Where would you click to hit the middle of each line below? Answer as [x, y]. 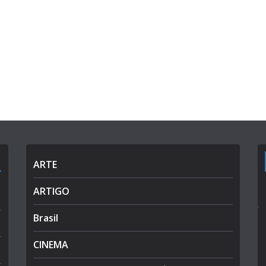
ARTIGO [51, 191]
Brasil [46, 218]
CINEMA [51, 245]
